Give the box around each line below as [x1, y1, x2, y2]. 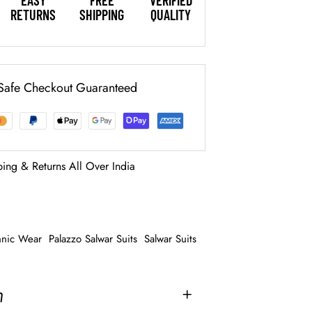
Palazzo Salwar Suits [49, 231, 138, 247]
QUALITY [150, 6, 192, 24]
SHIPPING [79, 6, 125, 24]
